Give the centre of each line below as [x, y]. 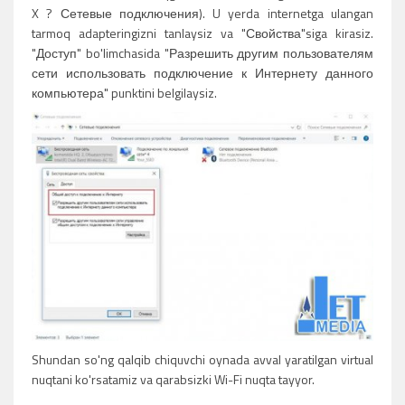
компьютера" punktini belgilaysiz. [124, 93]
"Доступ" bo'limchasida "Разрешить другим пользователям [202, 53]
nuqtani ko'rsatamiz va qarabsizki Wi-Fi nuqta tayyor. [173, 380]
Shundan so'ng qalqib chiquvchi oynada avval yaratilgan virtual [202, 360]
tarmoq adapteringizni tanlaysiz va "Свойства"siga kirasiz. [202, 33]
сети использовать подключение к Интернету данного [202, 73]
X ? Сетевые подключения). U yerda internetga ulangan [202, 14]
